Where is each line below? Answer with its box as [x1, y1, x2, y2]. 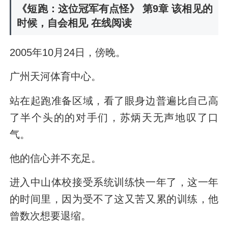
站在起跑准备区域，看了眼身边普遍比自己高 [9, 95, 219, 106]
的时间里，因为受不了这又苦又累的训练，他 [9, 193, 219, 205]
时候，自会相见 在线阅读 [17, 17, 132, 29]
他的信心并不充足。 [9, 152, 101, 164]
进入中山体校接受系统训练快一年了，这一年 [9, 176, 219, 188]
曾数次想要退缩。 [9, 210, 91, 221]
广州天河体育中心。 [9, 71, 101, 82]
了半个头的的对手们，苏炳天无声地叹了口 [9, 111, 219, 123]
